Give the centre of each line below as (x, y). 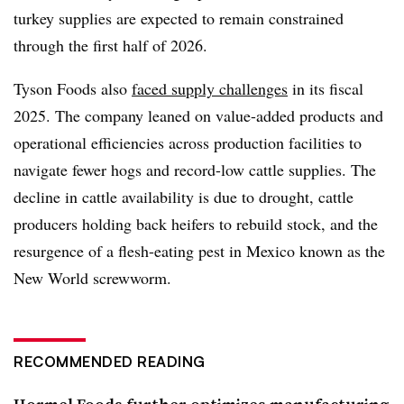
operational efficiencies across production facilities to (188, 142)
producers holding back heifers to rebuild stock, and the (196, 223)
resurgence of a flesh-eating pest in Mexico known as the (199, 250)
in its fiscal (326, 88)
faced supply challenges (210, 88)
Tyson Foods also (73, 88)
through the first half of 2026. (110, 45)
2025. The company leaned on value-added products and (198, 115)
